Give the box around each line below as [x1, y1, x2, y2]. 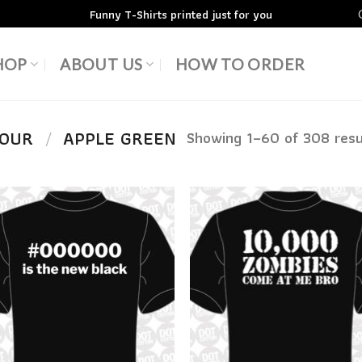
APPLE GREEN [57, 124, 177, 154]
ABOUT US [60, 54, 143, 74]
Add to [125, 229, 161, 248]
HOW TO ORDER [175, 54, 305, 74]
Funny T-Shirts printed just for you [90, 4, 272, 23]
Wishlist [124, 243, 162, 262]
